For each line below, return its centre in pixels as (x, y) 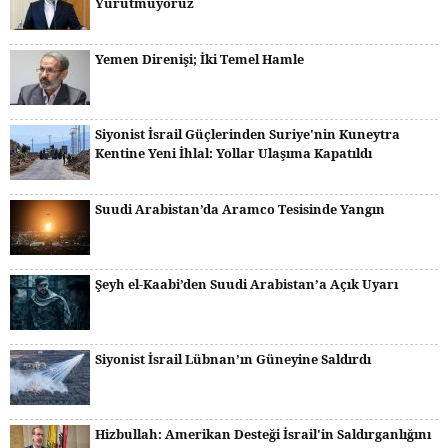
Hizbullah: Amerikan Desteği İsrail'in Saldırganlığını (263, 434)
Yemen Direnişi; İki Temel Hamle (199, 59)
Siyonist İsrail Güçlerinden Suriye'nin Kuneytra (247, 134)
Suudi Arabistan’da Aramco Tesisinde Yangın (240, 209)
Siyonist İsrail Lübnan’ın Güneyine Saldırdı (233, 359)
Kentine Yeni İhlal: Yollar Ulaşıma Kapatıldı (233, 153)
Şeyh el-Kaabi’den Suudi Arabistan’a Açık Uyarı (246, 284)
